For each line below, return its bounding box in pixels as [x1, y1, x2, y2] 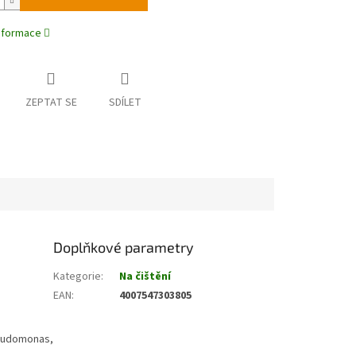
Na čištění [119, 268, 172, 284]
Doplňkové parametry [53, 238, 195, 256]
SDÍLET [108, 95, 141, 111]
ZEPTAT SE [25, 95, 77, 111]
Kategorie [53, 268, 102, 284]
